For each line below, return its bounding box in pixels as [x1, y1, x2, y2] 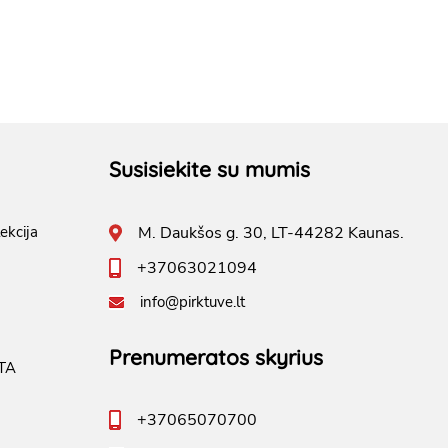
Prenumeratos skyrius [109, 344, 323, 371]
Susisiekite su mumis [109, 156, 310, 183]
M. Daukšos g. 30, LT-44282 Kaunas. [138, 222, 404, 245]
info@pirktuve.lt [140, 292, 245, 313]
